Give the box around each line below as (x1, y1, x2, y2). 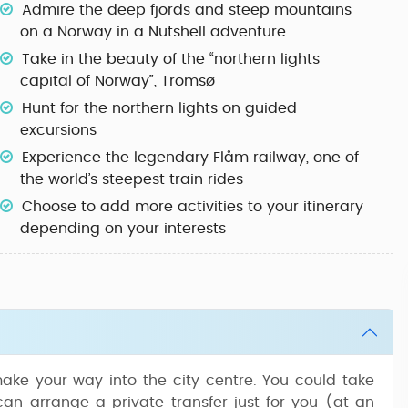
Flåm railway (213, 150, 306, 165)
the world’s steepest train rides (20, 172, 243, 187)
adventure (206, 25, 286, 39)
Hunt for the (22, 101, 112, 116)
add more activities (100, 199, 243, 214)
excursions (20, 123, 97, 138)
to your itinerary (243, 199, 363, 214)
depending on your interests (20, 221, 226, 236)
